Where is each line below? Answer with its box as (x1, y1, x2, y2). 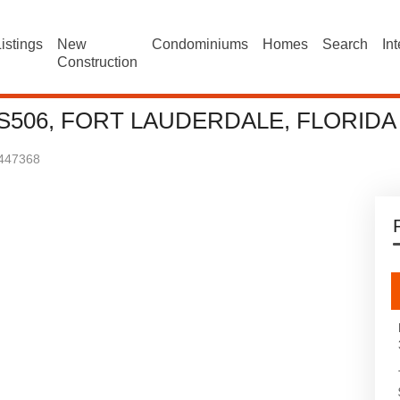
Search (322, 37, 369, 52)
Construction (57, 54, 138, 70)
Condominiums (152, 37, 249, 52)
